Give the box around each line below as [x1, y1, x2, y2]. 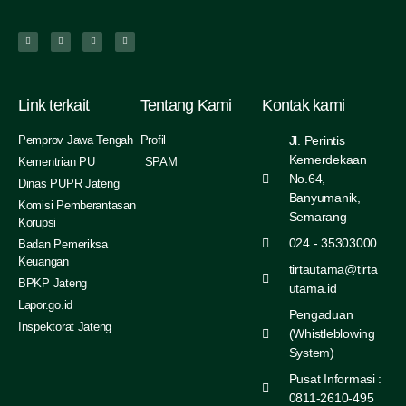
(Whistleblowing [288, 326, 375, 342]
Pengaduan [288, 307, 353, 323]
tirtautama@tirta [288, 262, 378, 277]
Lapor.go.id [18, 298, 73, 313]
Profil [140, 133, 167, 148]
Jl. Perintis [288, 133, 345, 149]
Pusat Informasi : [288, 372, 382, 387]
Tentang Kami [140, 96, 232, 115]
